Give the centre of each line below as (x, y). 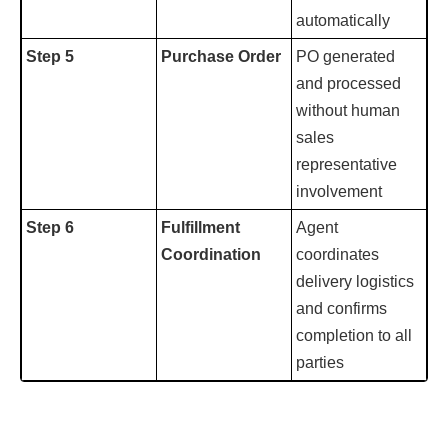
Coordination (211, 254)
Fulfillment (200, 227)
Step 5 (50, 56)
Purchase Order (221, 56)
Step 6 (50, 227)
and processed (348, 83)
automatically (343, 20)
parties (320, 362)
